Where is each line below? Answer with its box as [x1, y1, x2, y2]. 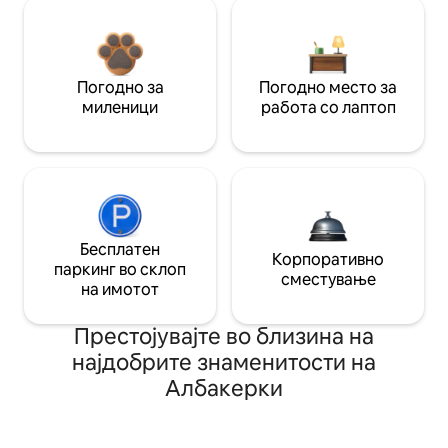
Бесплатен [80, 239, 160, 261]
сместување [280, 269, 376, 291]
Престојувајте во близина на [74, 322, 374, 352]
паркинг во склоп [54, 259, 186, 281]
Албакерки [165, 374, 283, 404]
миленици [82, 97, 158, 119]
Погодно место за [259, 77, 397, 99]
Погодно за [76, 77, 164, 99]
